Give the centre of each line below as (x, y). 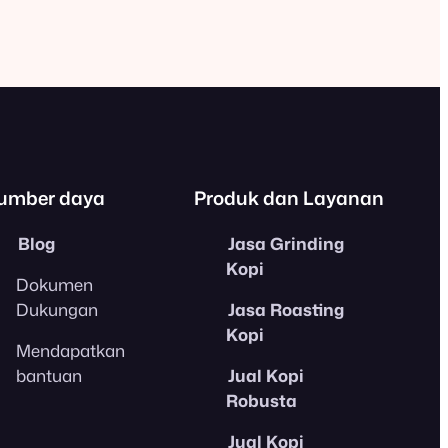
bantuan (49, 375)
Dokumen (54, 284)
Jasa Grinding (286, 243)
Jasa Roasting (286, 309)
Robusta (261, 400)
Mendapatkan (70, 350)
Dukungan (57, 309)
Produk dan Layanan (289, 198)
